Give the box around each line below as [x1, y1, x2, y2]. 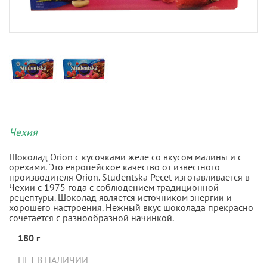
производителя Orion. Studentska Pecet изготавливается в [9, 171, 250, 184]
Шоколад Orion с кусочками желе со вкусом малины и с [9, 151, 242, 163]
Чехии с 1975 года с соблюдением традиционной [9, 181, 219, 194]
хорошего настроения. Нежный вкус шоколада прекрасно [9, 201, 253, 214]
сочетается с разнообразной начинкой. [9, 212, 174, 224]
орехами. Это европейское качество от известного [9, 161, 220, 173]
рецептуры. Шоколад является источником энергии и [9, 191, 232, 204]
